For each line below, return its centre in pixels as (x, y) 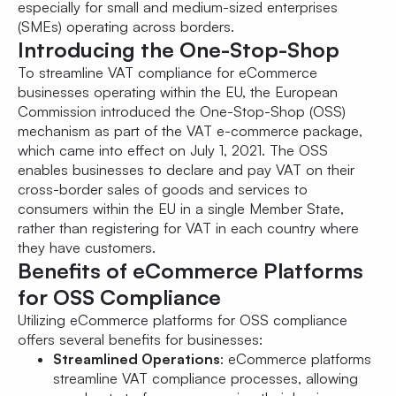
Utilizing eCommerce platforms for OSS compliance (183, 320)
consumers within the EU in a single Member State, (181, 209)
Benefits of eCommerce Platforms (190, 271)
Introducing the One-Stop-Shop (179, 50)
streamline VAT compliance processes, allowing (206, 379)
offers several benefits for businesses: (140, 340)
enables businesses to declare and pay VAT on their (186, 170)
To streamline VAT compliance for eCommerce (168, 73)
